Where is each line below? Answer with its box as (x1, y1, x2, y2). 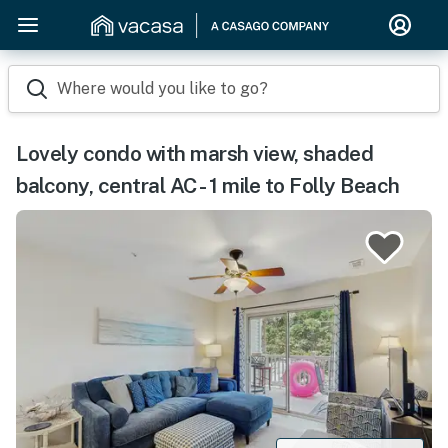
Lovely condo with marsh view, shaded (16, 141, 373, 166)
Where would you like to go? (57, 79, 268, 98)
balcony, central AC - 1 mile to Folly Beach (16, 173, 400, 198)
